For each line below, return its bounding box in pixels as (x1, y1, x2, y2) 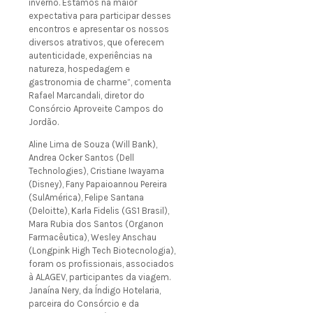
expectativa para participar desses (29, 10, 171, 22)
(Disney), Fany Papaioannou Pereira (29, 179, 167, 190)
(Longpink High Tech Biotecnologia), (29, 245, 175, 256)
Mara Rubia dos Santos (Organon (29, 219, 163, 230)
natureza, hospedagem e (29, 64, 130, 75)
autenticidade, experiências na (29, 50, 152, 61)
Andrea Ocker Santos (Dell (29, 152, 134, 163)
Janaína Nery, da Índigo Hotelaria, (29, 285, 161, 296)
